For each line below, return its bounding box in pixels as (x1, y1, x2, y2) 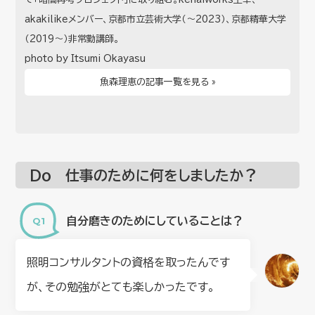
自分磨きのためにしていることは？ (66, 214, 244, 226)
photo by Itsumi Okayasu (25, 53, 146, 63)
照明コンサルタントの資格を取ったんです (27, 257, 231, 269)
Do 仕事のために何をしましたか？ (30, 168, 258, 183)
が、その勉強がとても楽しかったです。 (27, 281, 216, 293)
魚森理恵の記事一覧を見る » (99, 77, 216, 86)
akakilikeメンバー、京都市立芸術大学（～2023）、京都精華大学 (25, 14, 287, 24)
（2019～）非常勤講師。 (25, 34, 120, 44)
